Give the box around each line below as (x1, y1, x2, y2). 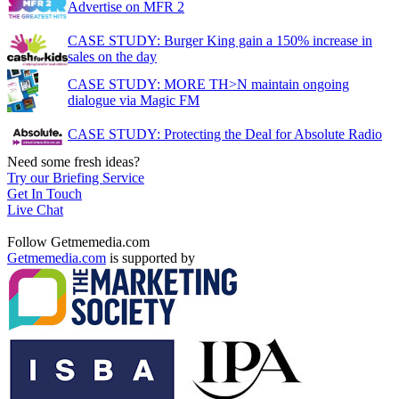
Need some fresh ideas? (7, 153, 140, 169)
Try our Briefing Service (7, 169, 144, 185)
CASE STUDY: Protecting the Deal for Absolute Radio (68, 126, 382, 142)
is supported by (106, 249, 195, 265)
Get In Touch (7, 185, 82, 201)
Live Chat (7, 201, 63, 217)
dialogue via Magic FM (68, 92, 199, 108)
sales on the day (68, 48, 157, 64)
